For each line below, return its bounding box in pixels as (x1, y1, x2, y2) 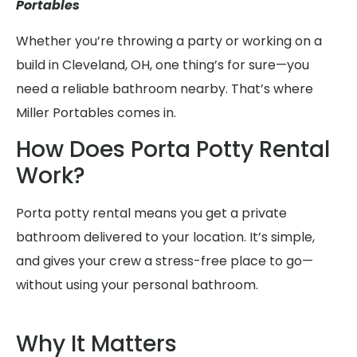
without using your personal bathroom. (16, 276, 258, 295)
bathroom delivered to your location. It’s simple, (16, 228, 315, 247)
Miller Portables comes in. (16, 103, 176, 122)
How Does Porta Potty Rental (16, 134, 330, 166)
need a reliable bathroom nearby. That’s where (16, 79, 313, 98)
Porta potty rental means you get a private (16, 204, 287, 223)
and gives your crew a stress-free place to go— (16, 252, 313, 271)
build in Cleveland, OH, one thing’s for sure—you (16, 55, 309, 74)
